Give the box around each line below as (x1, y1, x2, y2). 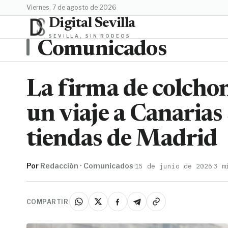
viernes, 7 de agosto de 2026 (31, 4, 117, 11)
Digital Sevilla (49, 16, 135, 31)
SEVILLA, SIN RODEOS (49, 33, 131, 39)
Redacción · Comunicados (40, 161, 133, 170)
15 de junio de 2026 (135, 162, 212, 170)
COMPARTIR (26, 197, 69, 206)
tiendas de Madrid (26, 128, 218, 152)
